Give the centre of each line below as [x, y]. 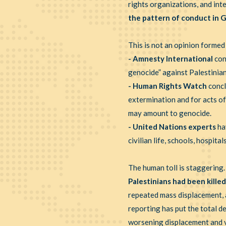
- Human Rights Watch [167, 86]
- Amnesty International [170, 59]
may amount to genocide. [169, 113]
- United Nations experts [172, 127]
